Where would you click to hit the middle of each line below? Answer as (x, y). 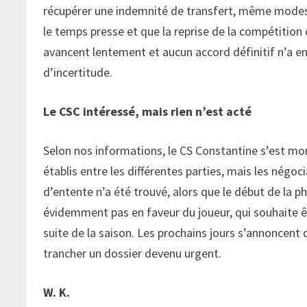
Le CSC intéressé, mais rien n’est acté (148, 111)
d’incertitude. (78, 72)
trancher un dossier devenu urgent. (133, 253)
